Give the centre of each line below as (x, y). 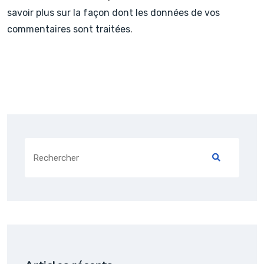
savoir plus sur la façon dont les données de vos (113, 13)
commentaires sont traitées (69, 29)
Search (38, 146)
